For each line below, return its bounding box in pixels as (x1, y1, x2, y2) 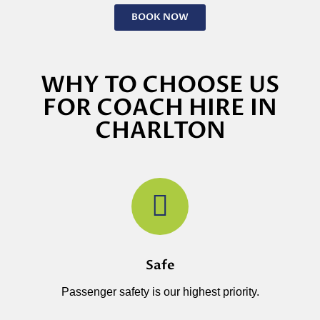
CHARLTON (94, 114, 226, 146)
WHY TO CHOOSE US (41, 69, 279, 101)
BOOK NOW (131, 10, 189, 24)
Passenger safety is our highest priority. (61, 285, 259, 298)
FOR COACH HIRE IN (43, 91, 277, 124)
